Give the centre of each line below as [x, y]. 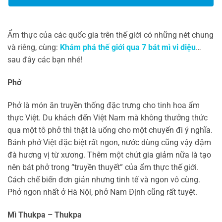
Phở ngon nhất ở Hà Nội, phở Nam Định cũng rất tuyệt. [102, 192]
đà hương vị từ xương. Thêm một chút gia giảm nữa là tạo [109, 155]
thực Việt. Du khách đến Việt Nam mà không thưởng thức [108, 117]
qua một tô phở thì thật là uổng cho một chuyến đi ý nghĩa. [110, 130]
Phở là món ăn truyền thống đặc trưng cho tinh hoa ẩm [104, 105]
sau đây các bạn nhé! [45, 60]
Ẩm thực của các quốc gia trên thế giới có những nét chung [111, 35]
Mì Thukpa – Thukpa [45, 215]
